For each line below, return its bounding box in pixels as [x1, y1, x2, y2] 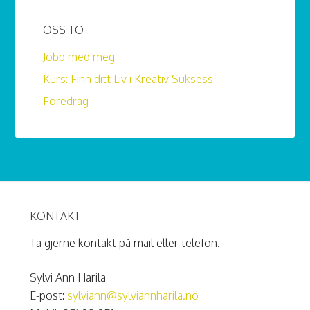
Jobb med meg [43, 50, 116, 64]
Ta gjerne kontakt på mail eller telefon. [29, 235, 220, 250]
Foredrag [43, 94, 89, 109]
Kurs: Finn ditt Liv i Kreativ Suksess [43, 72, 214, 86]
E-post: [29, 288, 67, 302]
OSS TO [43, 23, 84, 37]
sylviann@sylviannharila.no [66, 288, 199, 302]
